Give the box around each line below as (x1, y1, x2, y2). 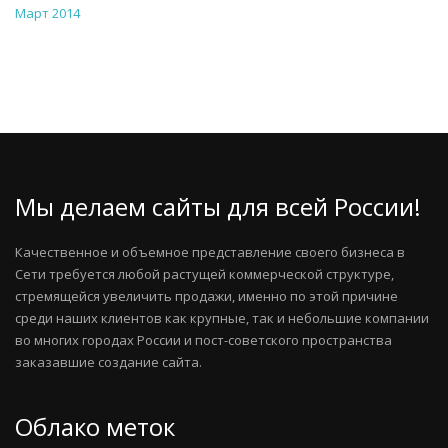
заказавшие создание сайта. (15, 353, 202, 372)
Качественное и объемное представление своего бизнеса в (15, 243, 405, 262)
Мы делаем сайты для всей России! (15, 190, 421, 224)
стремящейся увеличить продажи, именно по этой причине (15, 287, 398, 306)
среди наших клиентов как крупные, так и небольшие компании (15, 309, 429, 328)
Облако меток (15, 410, 175, 444)
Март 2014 (15, 4, 80, 23)
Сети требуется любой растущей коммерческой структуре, (15, 265, 394, 284)
